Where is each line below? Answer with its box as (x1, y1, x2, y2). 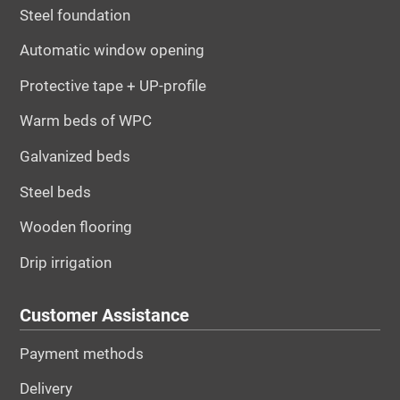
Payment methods (19, 344, 144, 362)
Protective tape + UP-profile (19, 76, 206, 95)
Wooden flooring (19, 218, 132, 237)
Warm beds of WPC (19, 112, 152, 130)
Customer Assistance (19, 305, 189, 327)
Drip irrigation (19, 253, 112, 271)
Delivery (19, 379, 72, 398)
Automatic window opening (19, 41, 204, 60)
